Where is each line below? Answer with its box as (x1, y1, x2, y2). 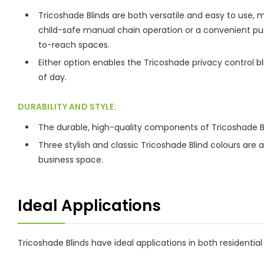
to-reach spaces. (38, 38, 110, 51)
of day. (38, 71, 67, 83)
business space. (38, 153, 103, 166)
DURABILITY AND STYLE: (18, 100, 117, 113)
